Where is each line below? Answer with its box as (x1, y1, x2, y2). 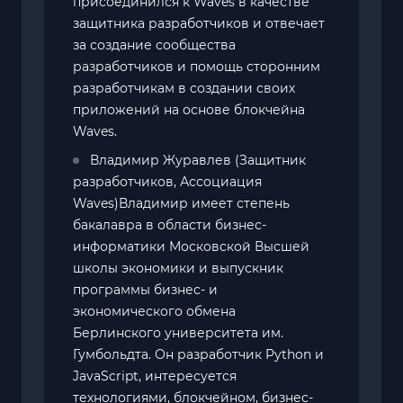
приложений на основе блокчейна (73, 101, 305, 118)
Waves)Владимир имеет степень (73, 194, 290, 211)
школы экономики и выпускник (73, 259, 283, 276)
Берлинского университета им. (73, 324, 283, 341)
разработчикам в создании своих (73, 79, 295, 96)
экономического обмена (73, 302, 236, 319)
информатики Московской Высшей (73, 237, 309, 255)
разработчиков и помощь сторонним (73, 58, 320, 75)
